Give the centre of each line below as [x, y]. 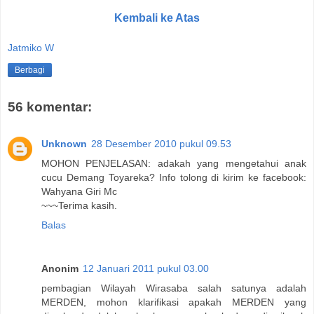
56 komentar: [50, 107]
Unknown [64, 143]
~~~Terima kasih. [79, 205]
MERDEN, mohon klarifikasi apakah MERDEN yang [174, 302]
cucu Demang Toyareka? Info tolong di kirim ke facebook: [174, 177]
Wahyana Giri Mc [79, 191]
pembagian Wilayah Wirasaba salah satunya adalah [174, 288]
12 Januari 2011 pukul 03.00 [146, 268]
